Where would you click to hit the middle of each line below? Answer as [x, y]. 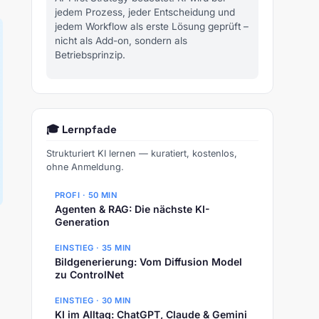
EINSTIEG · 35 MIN [93, 247]
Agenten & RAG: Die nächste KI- [132, 209]
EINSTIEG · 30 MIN [93, 301]
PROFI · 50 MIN [87, 195]
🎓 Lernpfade [82, 130]
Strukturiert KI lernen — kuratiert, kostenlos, [142, 154]
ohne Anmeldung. [85, 167]
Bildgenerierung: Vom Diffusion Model [148, 261]
